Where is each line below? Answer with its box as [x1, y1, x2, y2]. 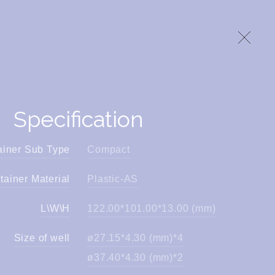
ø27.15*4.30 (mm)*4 [87, 232, 184, 243]
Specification [14, 106, 144, 132]
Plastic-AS [87, 173, 139, 184]
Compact [87, 144, 130, 155]
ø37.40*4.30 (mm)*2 [87, 252, 184, 263]
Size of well [14, 232, 71, 243]
